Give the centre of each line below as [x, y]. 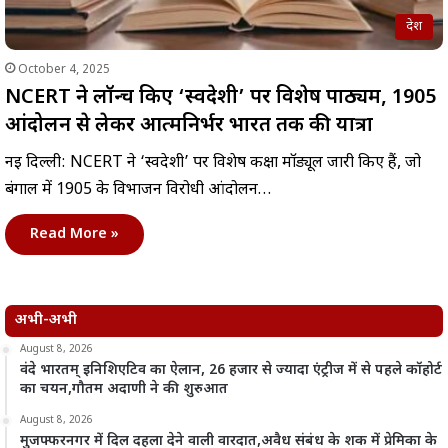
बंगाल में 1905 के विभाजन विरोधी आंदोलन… [138, 190]
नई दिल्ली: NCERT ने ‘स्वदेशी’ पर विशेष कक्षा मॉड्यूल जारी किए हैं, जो [213, 163]
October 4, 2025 [64, 69]
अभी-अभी [46, 320]
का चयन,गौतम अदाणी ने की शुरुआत [124, 389]
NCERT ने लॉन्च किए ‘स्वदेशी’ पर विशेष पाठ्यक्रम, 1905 [220, 97]
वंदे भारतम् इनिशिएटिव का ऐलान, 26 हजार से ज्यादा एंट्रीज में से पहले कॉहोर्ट [231, 370]
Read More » [74, 234]
